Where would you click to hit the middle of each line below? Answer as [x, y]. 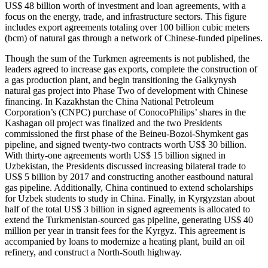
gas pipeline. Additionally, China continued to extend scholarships [129, 187]
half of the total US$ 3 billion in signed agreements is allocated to [127, 209]
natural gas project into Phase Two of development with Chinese [126, 90]
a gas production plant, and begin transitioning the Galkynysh [121, 80]
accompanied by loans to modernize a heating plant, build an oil [125, 241]
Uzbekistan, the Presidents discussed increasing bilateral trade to [125, 166]
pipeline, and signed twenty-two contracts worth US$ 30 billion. [126, 144]
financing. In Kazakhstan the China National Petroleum [109, 101]
